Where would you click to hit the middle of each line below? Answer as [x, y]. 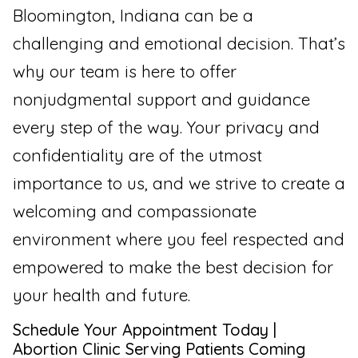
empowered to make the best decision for [173, 267]
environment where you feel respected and [179, 239]
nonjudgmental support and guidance [161, 99]
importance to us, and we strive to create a [179, 183]
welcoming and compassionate [135, 211]
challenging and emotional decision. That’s [179, 43]
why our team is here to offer [125, 71]
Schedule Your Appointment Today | [145, 329]
